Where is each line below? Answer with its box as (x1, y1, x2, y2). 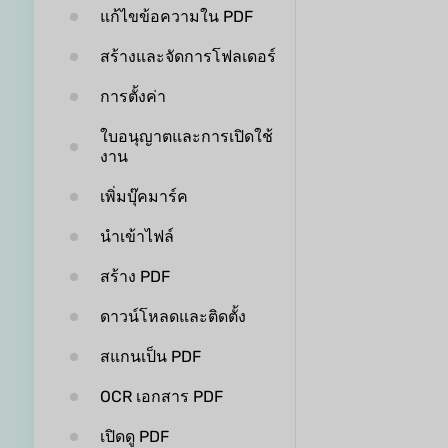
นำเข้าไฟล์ (99, 227, 174, 246)
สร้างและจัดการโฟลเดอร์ (99, 47, 276, 66)
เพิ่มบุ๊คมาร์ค (99, 187, 188, 206)
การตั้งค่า (99, 87, 166, 106)
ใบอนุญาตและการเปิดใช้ (99, 127, 273, 146)
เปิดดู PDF (99, 427, 169, 446)
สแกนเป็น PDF (99, 347, 201, 366)
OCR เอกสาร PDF (99, 387, 223, 406)
